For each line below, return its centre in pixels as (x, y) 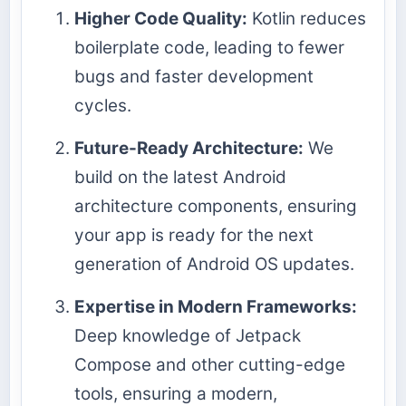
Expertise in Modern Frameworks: (216, 306)
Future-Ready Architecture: (189, 148)
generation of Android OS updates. (214, 264)
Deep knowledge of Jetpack (188, 335)
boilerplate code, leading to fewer (209, 47)
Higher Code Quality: (161, 18)
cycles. (103, 105)
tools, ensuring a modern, (176, 393)
